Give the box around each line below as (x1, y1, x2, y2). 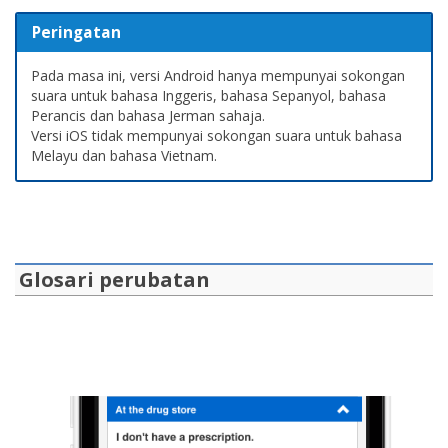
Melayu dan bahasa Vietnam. (31, 145, 217, 165)
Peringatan (32, 22, 122, 44)
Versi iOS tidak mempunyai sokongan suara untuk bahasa (31, 125, 402, 145)
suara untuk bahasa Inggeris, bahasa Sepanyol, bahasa (31, 85, 386, 105)
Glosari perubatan (19, 265, 210, 293)
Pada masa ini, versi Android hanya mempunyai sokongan (31, 65, 405, 85)
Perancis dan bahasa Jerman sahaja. (31, 105, 265, 125)
